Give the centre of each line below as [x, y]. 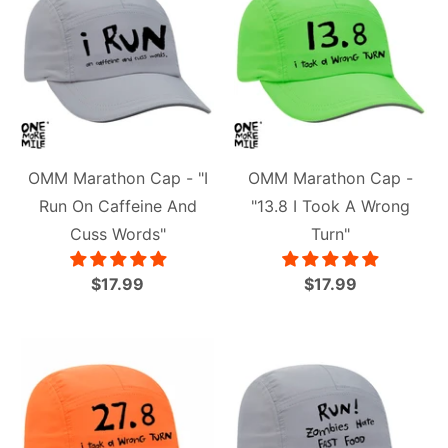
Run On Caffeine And [117, 205]
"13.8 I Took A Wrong [330, 205]
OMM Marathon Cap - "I [117, 177]
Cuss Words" [117, 233]
